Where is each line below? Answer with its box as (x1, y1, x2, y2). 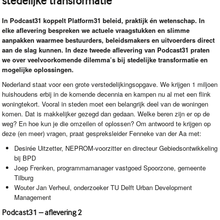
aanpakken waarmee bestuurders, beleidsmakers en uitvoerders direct (2, 35, 215, 45)
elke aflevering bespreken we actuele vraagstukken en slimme (2, 25, 190, 35)
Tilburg (14, 172, 34, 182)
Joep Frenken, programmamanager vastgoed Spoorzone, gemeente (14, 163, 206, 172)
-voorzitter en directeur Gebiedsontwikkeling (93, 143, 218, 153)
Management (14, 192, 52, 202)
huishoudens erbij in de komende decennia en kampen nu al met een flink (2, 89, 211, 99)
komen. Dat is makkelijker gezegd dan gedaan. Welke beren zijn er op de (2, 109, 210, 118)
